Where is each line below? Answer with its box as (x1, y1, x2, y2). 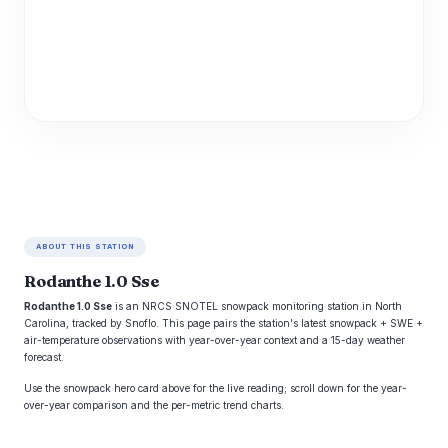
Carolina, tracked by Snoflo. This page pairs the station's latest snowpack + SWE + (24, 317, 423, 329)
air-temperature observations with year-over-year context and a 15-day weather (24, 334, 405, 346)
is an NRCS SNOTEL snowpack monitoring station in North (112, 300, 402, 312)
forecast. (24, 351, 64, 363)
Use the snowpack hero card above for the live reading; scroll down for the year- (24, 382, 407, 394)
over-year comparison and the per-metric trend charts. (24, 399, 284, 411)
